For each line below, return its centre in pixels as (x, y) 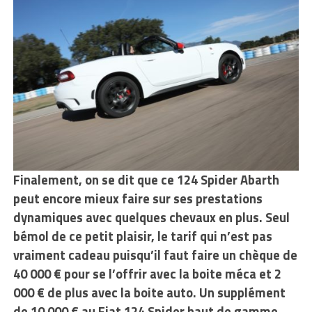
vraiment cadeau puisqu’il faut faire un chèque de (155, 255)
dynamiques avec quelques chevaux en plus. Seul (151, 218)
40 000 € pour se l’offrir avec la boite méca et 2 (147, 274)
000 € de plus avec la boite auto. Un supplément (149, 293)
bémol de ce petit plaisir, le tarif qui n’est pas (142, 236)
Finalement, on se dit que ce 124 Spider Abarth (146, 180)
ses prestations (218, 199)
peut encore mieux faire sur (92, 199)
